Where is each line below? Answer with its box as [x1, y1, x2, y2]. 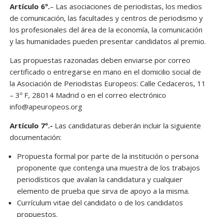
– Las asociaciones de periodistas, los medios [50, 1, 202, 11]
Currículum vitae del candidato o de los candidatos [17, 197, 183, 207]
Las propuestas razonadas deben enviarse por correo [10, 55, 190, 65]
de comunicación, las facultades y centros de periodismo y [10, 13, 203, 23]
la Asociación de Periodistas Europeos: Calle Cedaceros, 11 [10, 78, 206, 88]
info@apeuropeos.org [10, 101, 82, 111]
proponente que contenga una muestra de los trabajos [17, 162, 200, 172]
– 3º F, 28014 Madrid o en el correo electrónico [10, 90, 166, 100]
